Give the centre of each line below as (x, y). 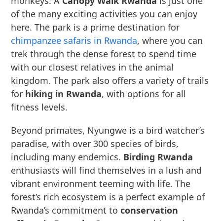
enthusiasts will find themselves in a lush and (107, 170)
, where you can (170, 40)
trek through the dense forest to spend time (104, 54)
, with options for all (144, 94)
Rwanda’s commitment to (66, 210)
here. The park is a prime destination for (95, 27)
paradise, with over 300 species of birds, (95, 144)
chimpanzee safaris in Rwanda (74, 40)
